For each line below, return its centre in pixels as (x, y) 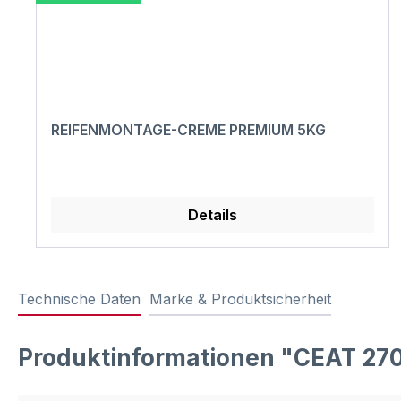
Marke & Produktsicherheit (240, 299)
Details (212, 215)
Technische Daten (79, 299)
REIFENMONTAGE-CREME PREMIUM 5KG (188, 130)
